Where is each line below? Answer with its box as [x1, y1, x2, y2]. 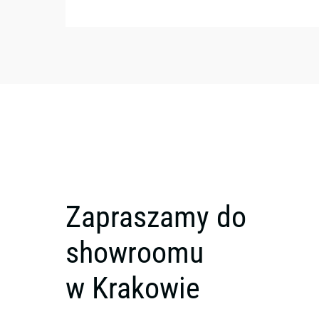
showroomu [66, 235, 204, 271]
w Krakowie [66, 271, 200, 306]
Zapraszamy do [66, 199, 246, 235]
